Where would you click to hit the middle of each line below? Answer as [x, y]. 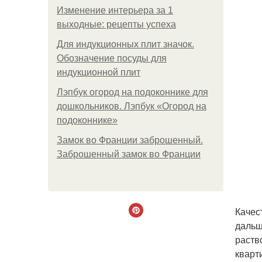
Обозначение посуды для [112, 58]
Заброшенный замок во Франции [129, 154]
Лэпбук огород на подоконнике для [132, 92]
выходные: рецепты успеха [116, 24]
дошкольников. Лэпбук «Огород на [132, 106]
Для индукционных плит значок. [125, 44]
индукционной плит [99, 72]
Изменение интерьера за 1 [115, 10]
